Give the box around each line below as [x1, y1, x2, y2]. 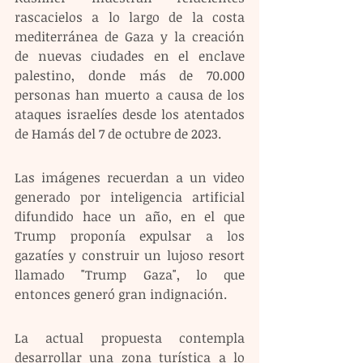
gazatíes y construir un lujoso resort [15, 246, 245, 264]
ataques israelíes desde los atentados [15, 105, 245, 123]
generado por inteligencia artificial [15, 187, 245, 206]
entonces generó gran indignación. [15, 284, 227, 303]
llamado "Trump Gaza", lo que [15, 265, 245, 284]
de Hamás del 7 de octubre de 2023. [15, 124, 221, 143]
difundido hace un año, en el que [15, 207, 245, 225]
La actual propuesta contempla [15, 328, 245, 347]
